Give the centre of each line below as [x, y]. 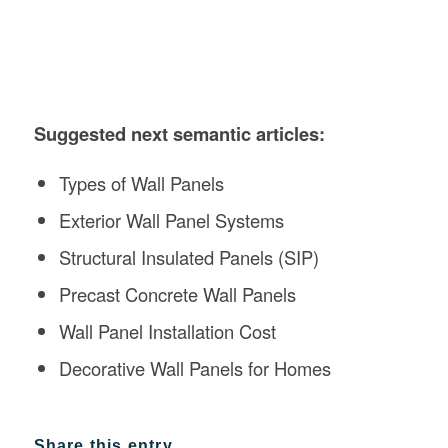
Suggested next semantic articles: [179, 133]
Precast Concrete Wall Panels [177, 293]
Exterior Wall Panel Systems [171, 219]
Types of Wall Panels [141, 182]
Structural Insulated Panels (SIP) [188, 256]
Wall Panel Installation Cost [167, 330]
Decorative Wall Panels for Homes [194, 367]
